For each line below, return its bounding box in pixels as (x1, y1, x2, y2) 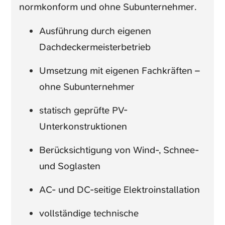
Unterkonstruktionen (39, 120, 128, 133)
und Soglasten (39, 159, 101, 172)
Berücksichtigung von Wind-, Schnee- (39, 143, 199, 156)
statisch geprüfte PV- (39, 103, 128, 117)
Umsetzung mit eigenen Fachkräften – (39, 64, 200, 77)
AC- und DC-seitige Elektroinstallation (39, 183, 200, 196)
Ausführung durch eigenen (39, 24, 152, 37)
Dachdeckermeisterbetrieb (39, 40, 151, 53)
